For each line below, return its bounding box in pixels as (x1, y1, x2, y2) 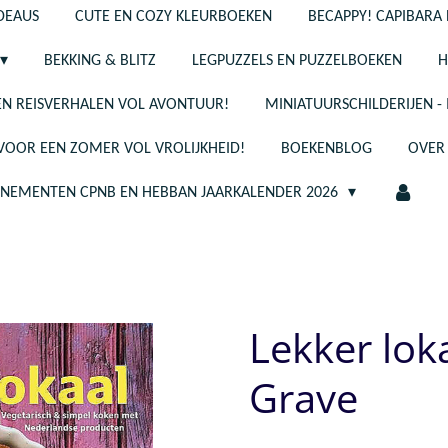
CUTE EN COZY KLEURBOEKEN (74, 9, 272, 25)
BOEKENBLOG (280, 141, 372, 157)
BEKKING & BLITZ (44, 53, 157, 69)
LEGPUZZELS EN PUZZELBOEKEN (192, 53, 403, 69)
